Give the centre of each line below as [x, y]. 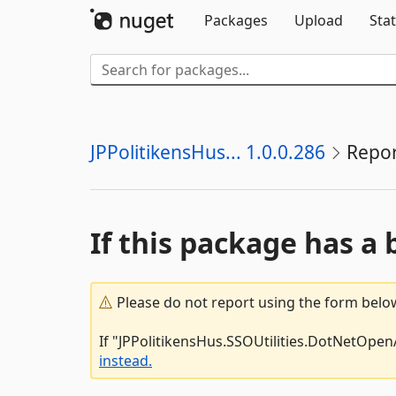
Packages [236, 20]
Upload [319, 20]
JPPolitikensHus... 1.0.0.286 [208, 152]
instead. [126, 361]
